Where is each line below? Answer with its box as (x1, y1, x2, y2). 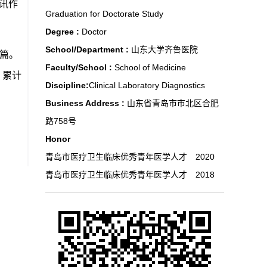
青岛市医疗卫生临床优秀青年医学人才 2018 (45, 170, 215, 179)
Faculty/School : (45, 63, 114, 72)
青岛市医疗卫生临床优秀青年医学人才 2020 (45, 152, 215, 162)
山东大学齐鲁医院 (131, 45, 198, 54)
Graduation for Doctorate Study (45, 9, 163, 18)
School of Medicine (114, 63, 186, 72)
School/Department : (45, 45, 131, 54)
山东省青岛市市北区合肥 (127, 98, 219, 108)
